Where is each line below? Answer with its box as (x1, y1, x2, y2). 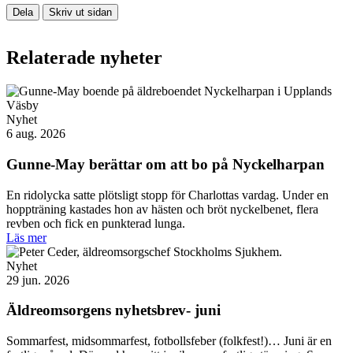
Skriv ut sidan (49, 6, 112, 18)
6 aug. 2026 (6, 127, 65, 141)
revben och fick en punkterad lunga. (6, 216, 185, 230)
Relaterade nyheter (6, 47, 162, 69)
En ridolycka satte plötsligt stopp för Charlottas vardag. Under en (6, 188, 329, 202)
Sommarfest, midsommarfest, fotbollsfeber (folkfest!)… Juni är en (6, 334, 332, 348)
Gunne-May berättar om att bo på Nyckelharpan (6, 156, 325, 173)
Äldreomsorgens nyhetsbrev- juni (6, 302, 221, 319)
